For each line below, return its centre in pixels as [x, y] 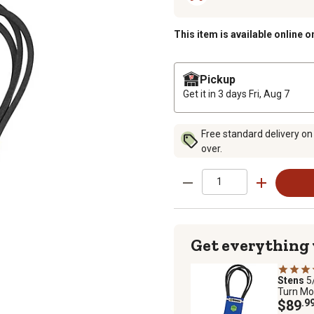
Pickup [218, 79]
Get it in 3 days [216, 94]
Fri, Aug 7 [269, 94]
